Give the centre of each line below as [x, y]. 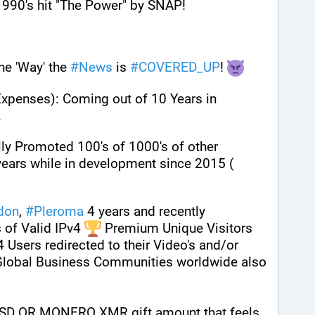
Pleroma [59, 211]
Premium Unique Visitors [177, 228]
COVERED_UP [179, 67]
